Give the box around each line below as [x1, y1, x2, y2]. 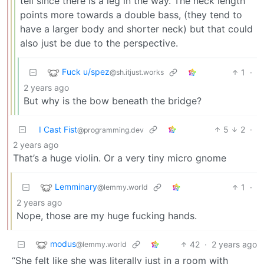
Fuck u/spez [62, 67, 110, 77]
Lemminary [55, 181, 97, 192]
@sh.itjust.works [110, 68, 164, 77]
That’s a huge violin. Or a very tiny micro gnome [13, 152, 226, 164]
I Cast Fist [39, 124, 77, 135]
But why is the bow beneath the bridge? [24, 95, 202, 107]
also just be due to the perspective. [20, 37, 178, 49]
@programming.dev [77, 126, 144, 135]
